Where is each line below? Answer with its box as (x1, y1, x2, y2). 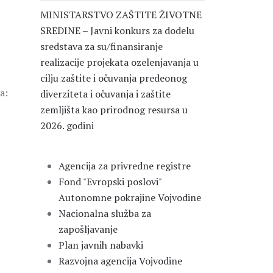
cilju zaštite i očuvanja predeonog (40, 71, 187, 85)
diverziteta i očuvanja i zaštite (40, 87, 171, 101)
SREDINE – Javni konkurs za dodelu (40, 24, 194, 37)
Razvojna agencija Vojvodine (58, 254, 182, 268)
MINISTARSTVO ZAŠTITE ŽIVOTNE (40, 8, 202, 21)
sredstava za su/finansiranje (40, 40, 163, 53)
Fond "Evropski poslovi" (58, 175, 161, 188)
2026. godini (40, 119, 94, 132)
